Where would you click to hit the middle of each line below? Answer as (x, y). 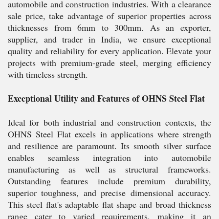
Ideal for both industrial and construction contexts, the (109, 122)
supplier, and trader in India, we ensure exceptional (109, 39)
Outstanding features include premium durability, (109, 181)
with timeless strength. (48, 74)
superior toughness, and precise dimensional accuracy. (109, 193)
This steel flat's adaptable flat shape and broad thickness (109, 204)
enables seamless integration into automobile (109, 157)
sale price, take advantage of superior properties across (109, 16)
